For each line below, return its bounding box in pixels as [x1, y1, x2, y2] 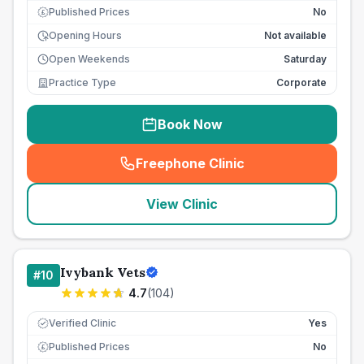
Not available [264, 29, 327, 41]
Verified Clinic [49, 317, 116, 329]
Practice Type [49, 76, 116, 89]
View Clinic [146, 196, 218, 212]
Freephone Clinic [136, 155, 245, 171]
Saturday [284, 53, 327, 65]
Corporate [276, 76, 327, 89]
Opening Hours [49, 29, 122, 41]
